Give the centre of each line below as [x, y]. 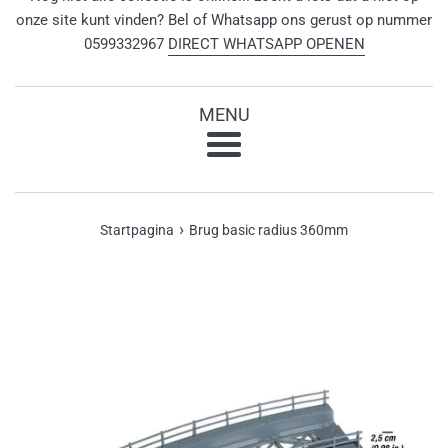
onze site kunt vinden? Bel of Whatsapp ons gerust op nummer [224, 19]
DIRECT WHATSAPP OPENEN [266, 43]
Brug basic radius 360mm [268, 229]
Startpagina [137, 229]
